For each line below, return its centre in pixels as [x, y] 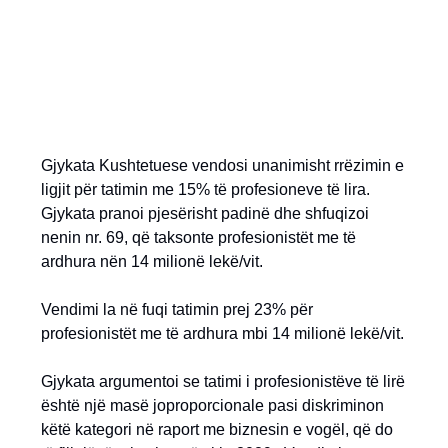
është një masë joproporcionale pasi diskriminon [212, 405]
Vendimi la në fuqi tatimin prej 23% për [177, 309]
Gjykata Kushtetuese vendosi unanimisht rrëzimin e [222, 165]
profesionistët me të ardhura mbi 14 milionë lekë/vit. [222, 333]
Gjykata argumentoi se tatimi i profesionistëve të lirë [223, 381]
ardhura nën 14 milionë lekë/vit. [152, 261]
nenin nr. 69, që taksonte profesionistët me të [198, 237]
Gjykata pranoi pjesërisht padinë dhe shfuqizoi [205, 213]
